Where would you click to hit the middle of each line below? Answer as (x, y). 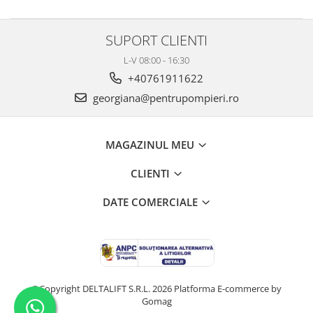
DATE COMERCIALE (151, 202)
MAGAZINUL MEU (151, 145)
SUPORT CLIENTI (156, 40)
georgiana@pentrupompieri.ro (164, 98)
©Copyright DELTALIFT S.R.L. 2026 (103, 289)
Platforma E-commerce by (228, 289)
